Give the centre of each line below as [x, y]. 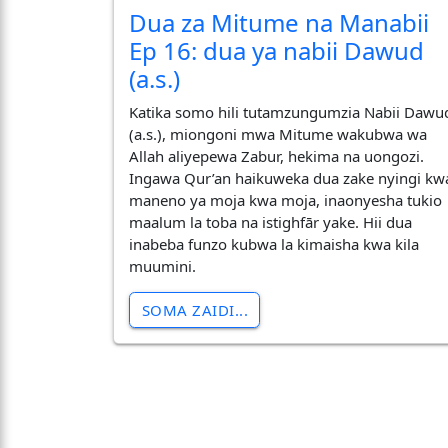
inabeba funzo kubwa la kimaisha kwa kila [274, 243]
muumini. [163, 265]
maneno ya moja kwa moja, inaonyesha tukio [286, 199]
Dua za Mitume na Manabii [279, 23]
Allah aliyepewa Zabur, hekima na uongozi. [277, 155]
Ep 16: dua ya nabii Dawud [277, 51]
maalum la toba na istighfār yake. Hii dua [271, 221]
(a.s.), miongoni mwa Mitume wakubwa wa [278, 133]
